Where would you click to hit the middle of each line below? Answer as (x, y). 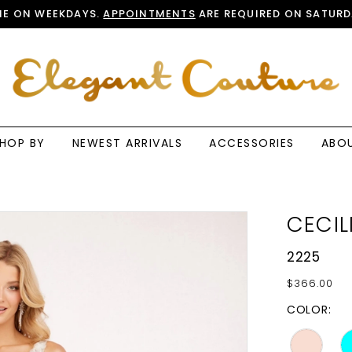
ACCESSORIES (252, 143)
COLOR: (309, 310)
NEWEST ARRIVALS (127, 143)
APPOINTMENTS (149, 14)
